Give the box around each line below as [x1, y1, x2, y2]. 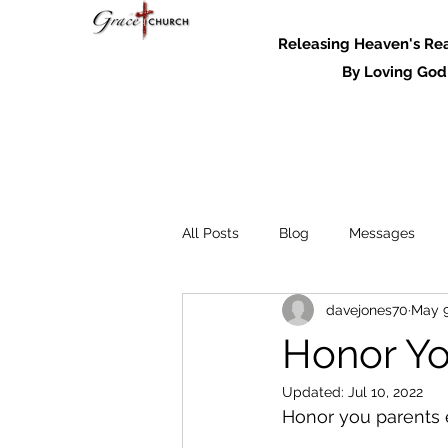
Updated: [282, 384, 348, 400]
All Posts [182, 224, 239, 241]
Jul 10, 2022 [348, 384, 423, 400]
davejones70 [326, 301, 408, 318]
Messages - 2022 [222, 304, 332, 321]
